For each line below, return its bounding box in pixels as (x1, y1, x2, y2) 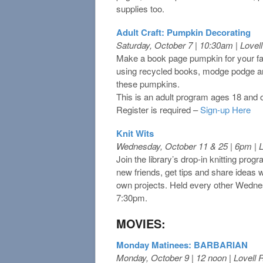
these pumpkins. (116, 77, 180, 90)
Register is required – (116, 103, 200, 116)
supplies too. (116, 2, 164, 15)
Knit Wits (116, 126, 154, 140)
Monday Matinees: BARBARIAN (116, 238, 248, 251)
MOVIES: (116, 214, 166, 232)
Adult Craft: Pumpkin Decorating (116, 25, 251, 39)
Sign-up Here (200, 103, 251, 116)
